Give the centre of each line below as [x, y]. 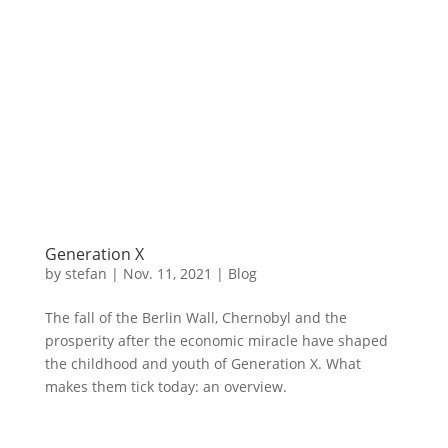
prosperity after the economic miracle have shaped [216, 340]
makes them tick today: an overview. [165, 386]
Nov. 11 [147, 273]
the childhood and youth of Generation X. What [202, 363]
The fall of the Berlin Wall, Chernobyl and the [195, 317]
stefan [85, 273]
